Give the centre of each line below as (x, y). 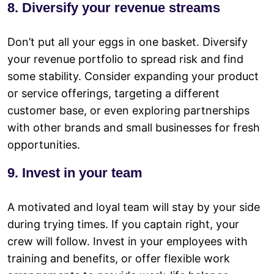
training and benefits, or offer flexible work (119, 258)
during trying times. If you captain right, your (123, 224)
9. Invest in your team (75, 172)
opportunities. (44, 144)
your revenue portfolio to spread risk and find (125, 59)
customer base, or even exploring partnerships (128, 110)
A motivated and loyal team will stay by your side (134, 207)
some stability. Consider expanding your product (133, 76)
